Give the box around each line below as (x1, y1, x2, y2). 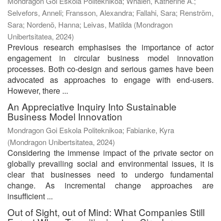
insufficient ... (7, 190, 53, 202)
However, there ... (7, 84, 68, 96)
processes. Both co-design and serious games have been (7, 63, 214, 74)
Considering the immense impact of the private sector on (7, 147, 214, 158)
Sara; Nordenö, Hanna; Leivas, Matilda (7, 19, 132, 30)
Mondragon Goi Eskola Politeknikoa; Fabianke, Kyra (7, 124, 174, 135)
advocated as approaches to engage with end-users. (7, 74, 214, 85)
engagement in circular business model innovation (7, 52, 214, 64)
